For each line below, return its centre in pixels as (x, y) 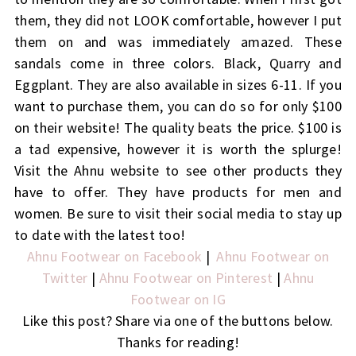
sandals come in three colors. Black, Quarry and (178, 63)
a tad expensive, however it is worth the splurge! (178, 149)
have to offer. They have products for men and (178, 192)
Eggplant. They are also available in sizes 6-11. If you (178, 84)
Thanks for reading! (178, 342)
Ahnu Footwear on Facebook (114, 256)
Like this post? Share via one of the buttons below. (178, 320)
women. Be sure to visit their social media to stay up (178, 213)
